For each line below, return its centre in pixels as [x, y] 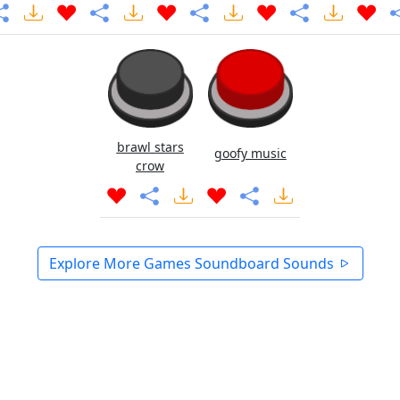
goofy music [250, 153]
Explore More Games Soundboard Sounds [193, 263]
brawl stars [150, 147]
